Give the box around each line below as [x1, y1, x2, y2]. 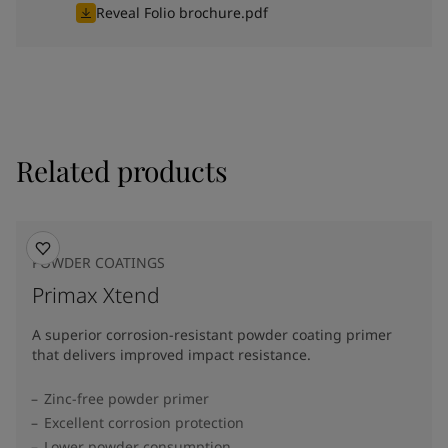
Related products [16, 152, 228, 189]
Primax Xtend [32, 281, 160, 309]
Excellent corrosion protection [44, 413, 244, 432]
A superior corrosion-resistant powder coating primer [32, 325, 392, 344]
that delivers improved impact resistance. [32, 345, 311, 364]
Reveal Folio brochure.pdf [96, 3, 268, 22]
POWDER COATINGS [32, 253, 165, 272]
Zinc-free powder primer [44, 389, 209, 408]
